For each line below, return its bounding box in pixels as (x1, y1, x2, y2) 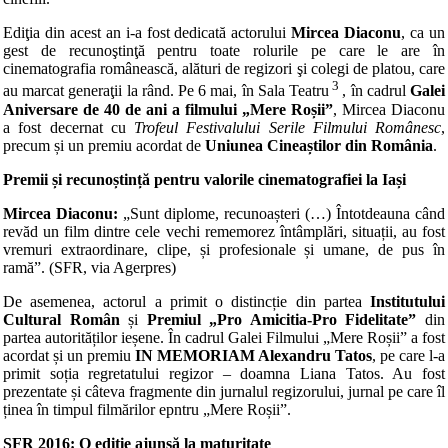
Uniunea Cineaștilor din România (205, 136, 433, 154)
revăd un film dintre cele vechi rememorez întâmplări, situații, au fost (3, 222, 445, 240)
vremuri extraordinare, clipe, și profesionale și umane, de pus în (3, 240, 445, 258)
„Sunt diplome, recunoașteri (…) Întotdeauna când (118, 204, 445, 222)
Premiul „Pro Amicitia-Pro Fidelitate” (146, 310, 417, 328)
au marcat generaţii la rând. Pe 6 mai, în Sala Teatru (3, 82, 329, 100)
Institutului (370, 292, 445, 310)
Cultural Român (3, 310, 120, 328)
